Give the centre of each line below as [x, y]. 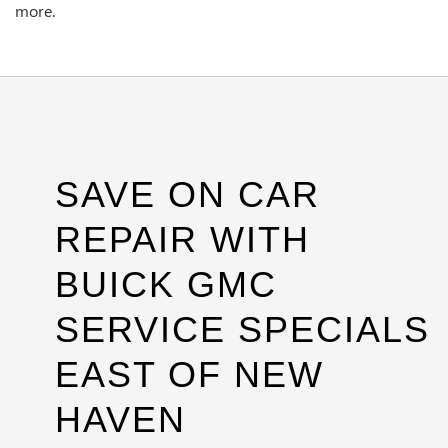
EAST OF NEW [189, 375]
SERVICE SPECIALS [242, 330]
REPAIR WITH [182, 240]
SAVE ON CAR [187, 195]
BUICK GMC [166, 285]
